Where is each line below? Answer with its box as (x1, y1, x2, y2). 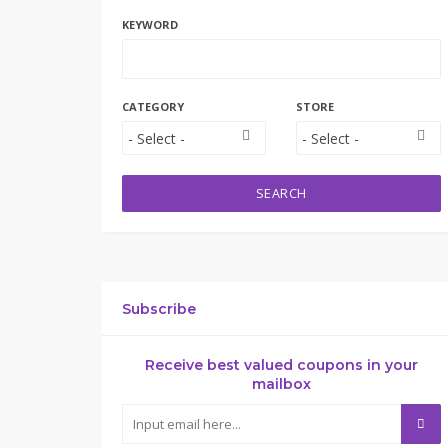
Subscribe (122, 300, 196, 318)
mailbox (251, 375, 311, 393)
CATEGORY (122, 99, 184, 114)
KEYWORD (122, 17, 178, 32)
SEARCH (255, 185, 307, 202)
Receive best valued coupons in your (144, 356, 418, 374)
